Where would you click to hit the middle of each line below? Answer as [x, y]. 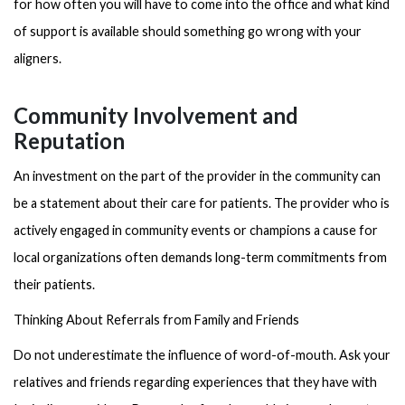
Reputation [69, 141]
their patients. [54, 284]
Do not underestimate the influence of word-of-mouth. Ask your [202, 354]
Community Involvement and [156, 115]
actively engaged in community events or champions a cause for [196, 230]
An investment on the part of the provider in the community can [197, 175]
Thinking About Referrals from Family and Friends [156, 319]
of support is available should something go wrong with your [188, 31]
